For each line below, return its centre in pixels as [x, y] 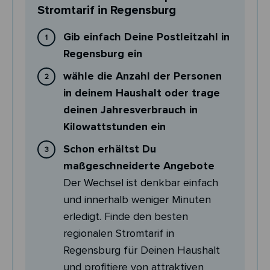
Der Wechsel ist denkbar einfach [141, 183]
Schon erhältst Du [110, 149]
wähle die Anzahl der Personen [143, 76]
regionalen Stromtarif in [119, 234]
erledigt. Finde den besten [126, 217]
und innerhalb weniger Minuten [137, 200]
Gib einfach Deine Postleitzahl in [147, 37]
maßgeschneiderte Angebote [139, 166]
